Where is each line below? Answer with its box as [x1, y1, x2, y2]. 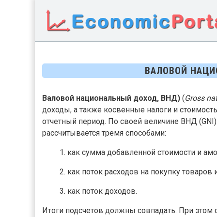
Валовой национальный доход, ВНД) [42, 93, 180, 103]
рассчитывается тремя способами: [42, 128, 166, 138]
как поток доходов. [67, 186, 138, 196]
